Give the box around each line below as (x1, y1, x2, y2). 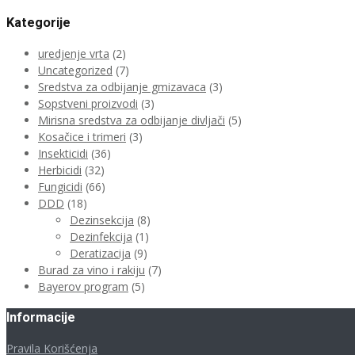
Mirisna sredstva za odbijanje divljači (38, 113, 225, 128)
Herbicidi (38, 162, 82, 178)
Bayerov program (38, 279, 128, 295)
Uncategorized (38, 63, 113, 78)
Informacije (6, 309, 75, 325)
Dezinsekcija (70, 212, 134, 228)
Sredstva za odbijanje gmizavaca (38, 79, 206, 95)
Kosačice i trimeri (38, 129, 126, 145)
